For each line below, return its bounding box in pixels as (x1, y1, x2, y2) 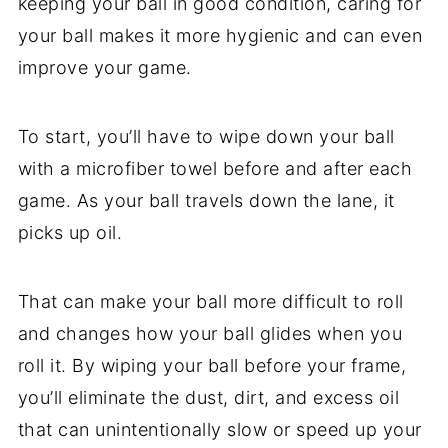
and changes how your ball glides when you (17, 322, 403, 344)
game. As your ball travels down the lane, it (17, 189, 395, 211)
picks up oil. (17, 221, 123, 243)
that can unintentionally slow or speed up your (17, 418, 422, 440)
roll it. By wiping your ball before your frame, (17, 354, 407, 376)
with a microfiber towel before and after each (17, 157, 413, 179)
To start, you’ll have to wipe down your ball (17, 125, 395, 147)
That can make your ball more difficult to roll (17, 290, 404, 312)
